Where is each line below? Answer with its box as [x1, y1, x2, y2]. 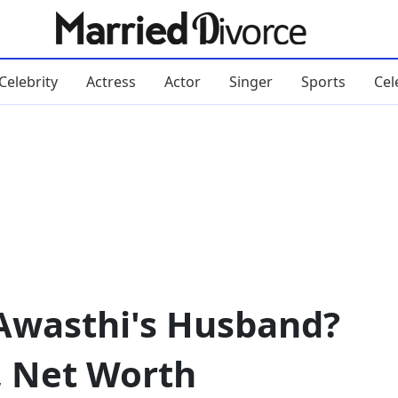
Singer [228, 71, 273, 92]
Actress [85, 71, 136, 92]
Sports [300, 71, 346, 92]
